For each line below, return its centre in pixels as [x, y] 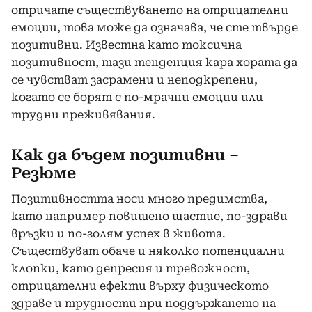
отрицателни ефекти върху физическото [140, 286]
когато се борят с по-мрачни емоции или [137, 97]
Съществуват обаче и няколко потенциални [148, 251]
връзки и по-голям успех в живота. [118, 233]
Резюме [44, 173]
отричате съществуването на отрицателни [150, 10]
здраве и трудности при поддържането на [143, 303]
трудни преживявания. [83, 114]
